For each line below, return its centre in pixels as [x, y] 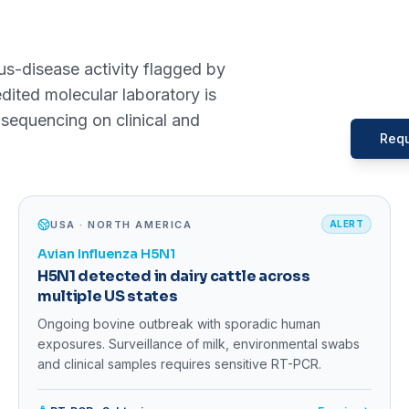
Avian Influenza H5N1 [106, 254]
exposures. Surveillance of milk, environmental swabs [199, 344]
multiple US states [108, 297]
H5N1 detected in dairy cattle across [174, 277]
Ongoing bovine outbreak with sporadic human [179, 324]
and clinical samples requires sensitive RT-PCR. [179, 364]
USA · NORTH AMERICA [121, 224]
